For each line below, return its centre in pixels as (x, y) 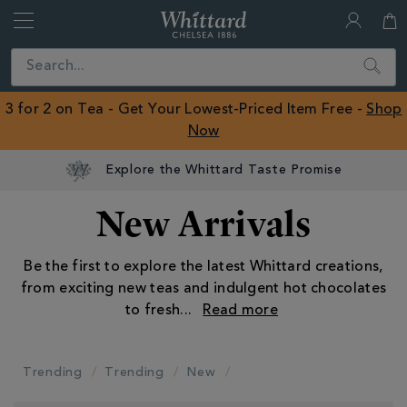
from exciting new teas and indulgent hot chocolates (203, 289)
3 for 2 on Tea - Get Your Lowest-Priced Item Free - (186, 110)
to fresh (153, 311)
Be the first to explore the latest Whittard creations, (203, 267)
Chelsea (269, 63)
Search (379, 59)
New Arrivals (203, 223)
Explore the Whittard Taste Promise (224, 170)
